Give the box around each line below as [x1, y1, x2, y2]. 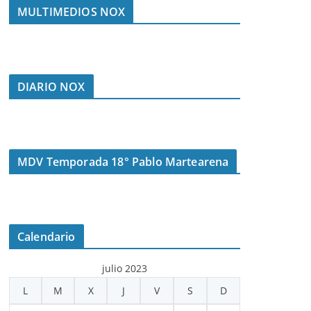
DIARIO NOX [17, 79, 85, 94]
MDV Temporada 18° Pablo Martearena [17, 154, 229, 169]
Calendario [17, 229, 76, 244]
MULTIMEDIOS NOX [17, 4, 126, 19]
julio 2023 [102, 262, 147, 275]
